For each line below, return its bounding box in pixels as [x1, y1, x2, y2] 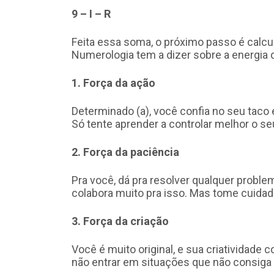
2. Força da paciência [72, 145, 179, 158]
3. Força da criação [72, 214, 169, 228]
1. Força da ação [72, 76, 155, 89]
